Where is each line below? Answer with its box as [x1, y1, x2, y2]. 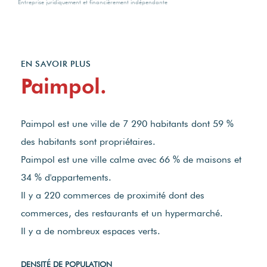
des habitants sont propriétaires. [21, 136, 156, 148]
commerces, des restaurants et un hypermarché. [21, 207, 223, 219]
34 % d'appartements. [21, 172, 111, 184]
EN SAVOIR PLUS [21, 59, 91, 69]
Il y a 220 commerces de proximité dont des [21, 190, 204, 201]
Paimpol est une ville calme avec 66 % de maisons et [21, 154, 241, 166]
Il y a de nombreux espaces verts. [21, 225, 160, 237]
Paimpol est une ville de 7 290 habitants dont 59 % [21, 118, 234, 130]
